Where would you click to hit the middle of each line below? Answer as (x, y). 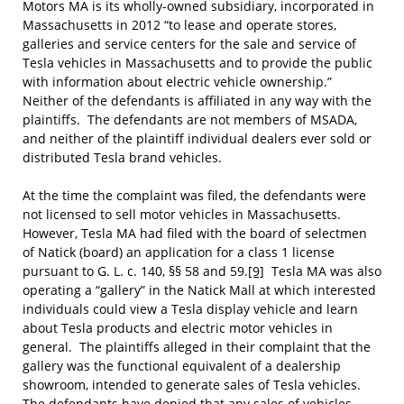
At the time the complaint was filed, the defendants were (194, 195)
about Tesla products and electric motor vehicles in (178, 328)
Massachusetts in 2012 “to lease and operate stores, (179, 25)
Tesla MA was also (323, 271)
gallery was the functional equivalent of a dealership (182, 366)
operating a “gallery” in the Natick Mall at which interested (199, 290)
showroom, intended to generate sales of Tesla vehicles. (193, 385)
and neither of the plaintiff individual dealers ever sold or (197, 138)
